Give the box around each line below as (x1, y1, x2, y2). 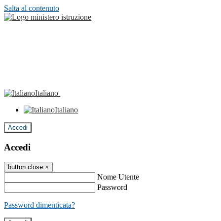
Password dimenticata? (4, 201, 75, 210)
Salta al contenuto (4, 4, 59, 12)
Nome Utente (97, 173, 139, 182)
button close (8, 163, 43, 171)
